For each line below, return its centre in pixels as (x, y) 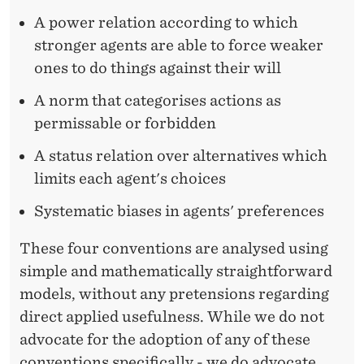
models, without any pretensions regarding (174, 294)
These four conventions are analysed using (174, 249)
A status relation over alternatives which (181, 156)
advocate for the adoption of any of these (165, 340)
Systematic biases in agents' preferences (179, 211)
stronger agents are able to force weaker (179, 45)
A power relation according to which (166, 23)
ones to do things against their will (158, 68)
